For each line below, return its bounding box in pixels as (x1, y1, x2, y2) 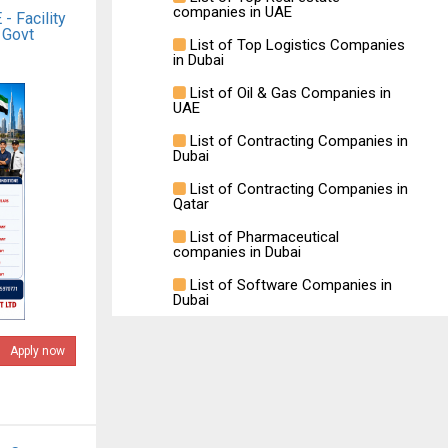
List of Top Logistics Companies (186, 36, 405, 54)
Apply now (9, 344, 65, 358)
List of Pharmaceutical (186, 228, 339, 246)
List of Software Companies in (186, 276, 392, 294)
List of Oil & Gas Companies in (186, 84, 391, 102)
